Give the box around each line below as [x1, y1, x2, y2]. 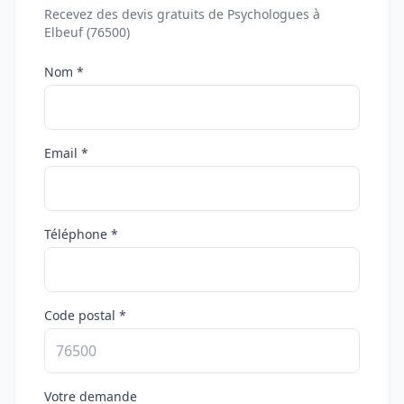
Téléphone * [44, 225, 118, 243]
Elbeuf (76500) [44, 23, 130, 41]
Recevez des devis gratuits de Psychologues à [44, 5, 320, 23]
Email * [44, 144, 88, 161]
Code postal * [44, 307, 126, 324]
